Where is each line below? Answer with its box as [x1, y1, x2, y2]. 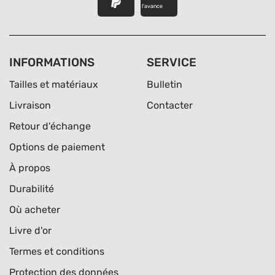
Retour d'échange [9, 120, 91, 132]
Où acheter [9, 204, 60, 215]
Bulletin [147, 79, 182, 90]
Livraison [9, 99, 51, 111]
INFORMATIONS [9, 55, 95, 69]
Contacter [147, 99, 193, 111]
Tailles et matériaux [9, 79, 98, 90]
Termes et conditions [9, 246, 104, 257]
